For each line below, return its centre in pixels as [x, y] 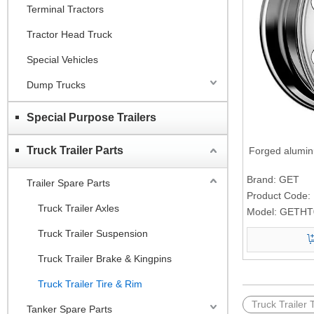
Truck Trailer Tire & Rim [90, 284]
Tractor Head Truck [69, 34]
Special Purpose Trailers [91, 117]
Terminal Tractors [65, 9]
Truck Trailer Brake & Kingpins [105, 258]
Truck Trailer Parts [75, 150]
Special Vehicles [62, 59]
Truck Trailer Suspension [93, 233]
